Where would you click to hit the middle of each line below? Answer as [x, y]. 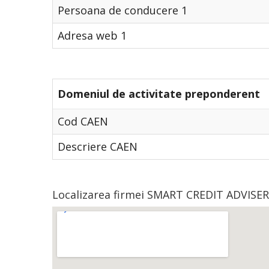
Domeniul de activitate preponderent [159, 94]
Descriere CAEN [98, 147]
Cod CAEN [83, 121]
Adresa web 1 [92, 35]
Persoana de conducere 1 [122, 10]
